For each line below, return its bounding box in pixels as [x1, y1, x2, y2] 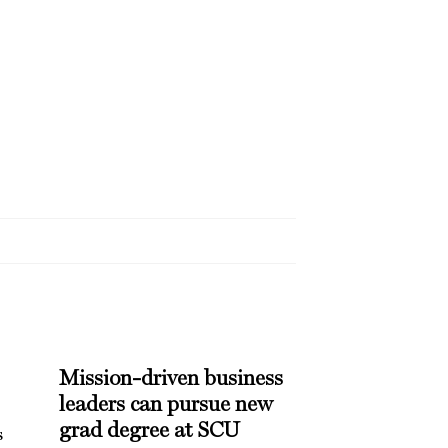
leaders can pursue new [58, 393, 273, 416]
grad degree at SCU [58, 419, 240, 442]
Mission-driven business [58, 367, 283, 390]
